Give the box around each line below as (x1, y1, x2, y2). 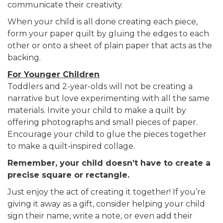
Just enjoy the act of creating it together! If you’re (7, 187, 206, 197)
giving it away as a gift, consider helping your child (7, 199, 205, 209)
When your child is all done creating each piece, (7, 17, 198, 27)
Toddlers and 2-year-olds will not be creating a (7, 82, 193, 92)
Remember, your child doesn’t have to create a (7, 158, 211, 168)
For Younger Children (7, 70, 100, 80)
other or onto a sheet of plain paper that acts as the (7, 41, 212, 51)
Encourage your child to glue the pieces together (7, 129, 207, 139)
